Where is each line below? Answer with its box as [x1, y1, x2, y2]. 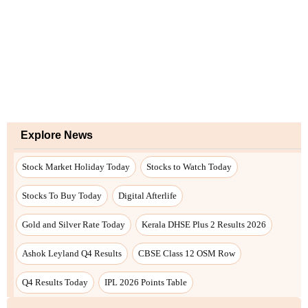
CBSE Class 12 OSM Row [138, 247, 235, 258]
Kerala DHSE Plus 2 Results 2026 [142, 219, 266, 230]
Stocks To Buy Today [22, 190, 102, 201]
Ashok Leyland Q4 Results [22, 247, 122, 258]
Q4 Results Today [22, 276, 88, 287]
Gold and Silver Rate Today [22, 219, 125, 230]
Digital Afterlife [118, 190, 177, 201]
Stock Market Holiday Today [22, 161, 130, 172]
